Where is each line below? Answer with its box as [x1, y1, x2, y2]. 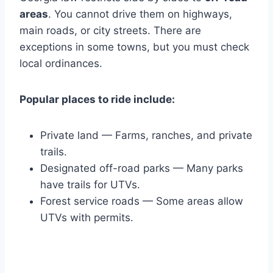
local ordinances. [19, 57, 102, 69]
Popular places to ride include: [19, 93, 175, 105]
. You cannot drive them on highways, [48, 7, 232, 20]
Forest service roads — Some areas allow [40, 194, 243, 207]
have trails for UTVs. [40, 178, 140, 191]
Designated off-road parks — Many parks [40, 161, 243, 174]
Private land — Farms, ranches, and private [40, 129, 252, 141]
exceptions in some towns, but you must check [19, 40, 249, 53]
